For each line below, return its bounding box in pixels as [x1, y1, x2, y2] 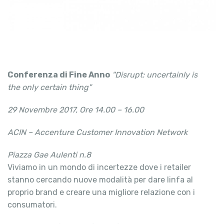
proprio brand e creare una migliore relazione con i [7, 187, 195, 197]
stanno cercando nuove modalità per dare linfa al [7, 174, 193, 184]
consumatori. [7, 199, 61, 209]
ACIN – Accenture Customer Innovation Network [7, 127, 189, 137]
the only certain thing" [7, 82, 91, 92]
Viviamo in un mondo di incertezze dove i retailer [7, 162, 191, 172]
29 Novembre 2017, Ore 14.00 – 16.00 [7, 104, 146, 114]
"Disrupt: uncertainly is [110, 69, 197, 79]
